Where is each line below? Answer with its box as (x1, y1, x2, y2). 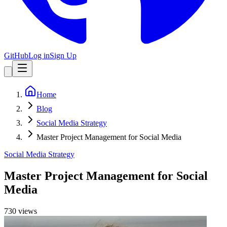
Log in (28, 51, 50, 60)
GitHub (4, 51, 28, 60)
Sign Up (50, 51, 77, 60)
